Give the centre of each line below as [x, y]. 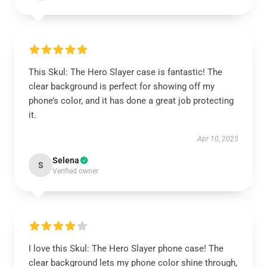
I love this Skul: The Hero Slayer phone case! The [126, 248]
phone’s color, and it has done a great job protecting [131, 100]
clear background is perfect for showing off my [122, 86]
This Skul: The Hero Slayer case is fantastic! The [125, 72]
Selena [66, 160]
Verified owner [75, 171]
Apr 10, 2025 [218, 139]
